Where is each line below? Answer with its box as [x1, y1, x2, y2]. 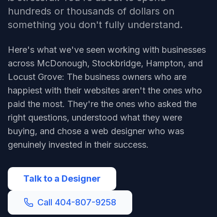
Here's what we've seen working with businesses [8, 45, 206, 55]
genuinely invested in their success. [8, 139, 149, 150]
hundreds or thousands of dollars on [8, 5, 174, 17]
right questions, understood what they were [8, 112, 182, 123]
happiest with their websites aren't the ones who [8, 85, 202, 95]
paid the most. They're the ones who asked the [8, 99, 197, 109]
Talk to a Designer [23, 173, 101, 184]
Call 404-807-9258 [37, 197, 116, 207]
